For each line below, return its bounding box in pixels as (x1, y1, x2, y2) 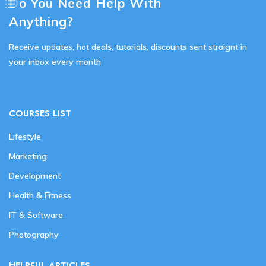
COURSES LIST (9, 107, 71, 121)
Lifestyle (9, 131, 41, 142)
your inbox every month (9, 56, 101, 68)
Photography (9, 229, 59, 240)
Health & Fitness (9, 190, 71, 201)
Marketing (9, 151, 47, 162)
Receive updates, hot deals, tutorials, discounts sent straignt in (9, 42, 247, 53)
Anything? (9, 14, 74, 30)
